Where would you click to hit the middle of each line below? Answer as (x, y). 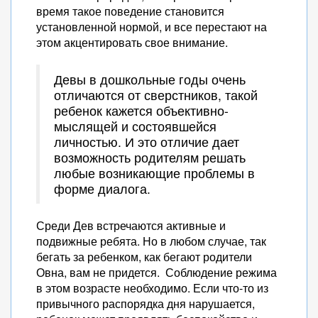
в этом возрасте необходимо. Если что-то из (152, 288)
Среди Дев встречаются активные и (131, 225)
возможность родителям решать (150, 157)
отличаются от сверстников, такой (156, 95)
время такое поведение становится (130, 11)
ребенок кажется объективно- (141, 110)
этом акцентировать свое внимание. (132, 42)
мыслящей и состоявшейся (135, 126)
